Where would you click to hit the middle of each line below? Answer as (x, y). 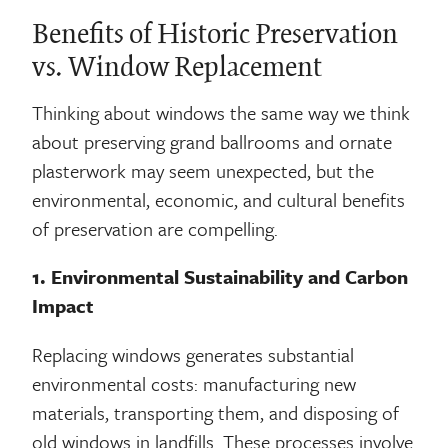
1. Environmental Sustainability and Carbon (220, 277)
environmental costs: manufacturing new (194, 383)
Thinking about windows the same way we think (221, 112)
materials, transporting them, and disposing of (216, 412)
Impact (63, 306)
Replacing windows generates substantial (193, 354)
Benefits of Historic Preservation (215, 35)
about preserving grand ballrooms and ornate (212, 141)
